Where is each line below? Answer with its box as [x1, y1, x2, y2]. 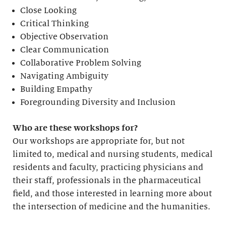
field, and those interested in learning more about [13, 189, 212, 198]
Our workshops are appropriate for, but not [13, 137, 185, 146]
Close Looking [20, 6, 77, 15]
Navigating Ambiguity [20, 72, 109, 81]
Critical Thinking [20, 19, 89, 28]
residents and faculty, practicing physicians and [13, 163, 203, 172]
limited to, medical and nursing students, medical [13, 150, 212, 159]
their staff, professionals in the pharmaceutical [13, 176, 201, 185]
